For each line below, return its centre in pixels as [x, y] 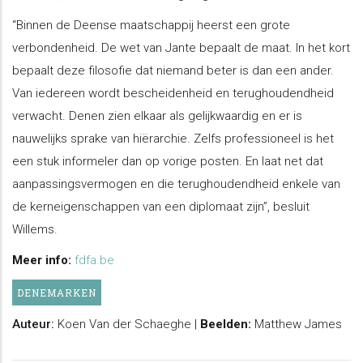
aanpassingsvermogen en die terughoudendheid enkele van [176, 184]
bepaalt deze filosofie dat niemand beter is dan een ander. [173, 70]
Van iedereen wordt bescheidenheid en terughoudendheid [173, 93]
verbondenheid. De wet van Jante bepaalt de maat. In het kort [181, 47]
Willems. [35, 229]
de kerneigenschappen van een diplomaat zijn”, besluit [161, 206]
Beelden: [227, 324]
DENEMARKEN [57, 292]
